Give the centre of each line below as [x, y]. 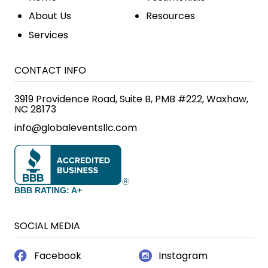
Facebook [58, 256]
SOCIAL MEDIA [47, 226]
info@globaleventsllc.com [75, 128]
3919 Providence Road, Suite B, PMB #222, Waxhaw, [131, 99]
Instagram [183, 256]
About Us [50, 16]
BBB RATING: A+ [48, 191]
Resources [170, 16]
